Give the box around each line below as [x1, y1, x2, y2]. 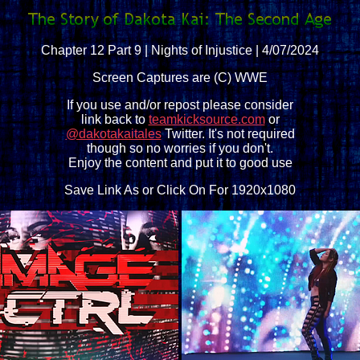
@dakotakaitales [65, 127, 162, 141]
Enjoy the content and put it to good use [67, 156, 292, 170]
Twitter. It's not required [161, 127, 295, 141]
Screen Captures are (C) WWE [92, 71, 268, 84]
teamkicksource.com [148, 112, 265, 126]
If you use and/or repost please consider [67, 98, 293, 112]
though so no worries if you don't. [87, 141, 273, 155]
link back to [80, 112, 149, 126]
